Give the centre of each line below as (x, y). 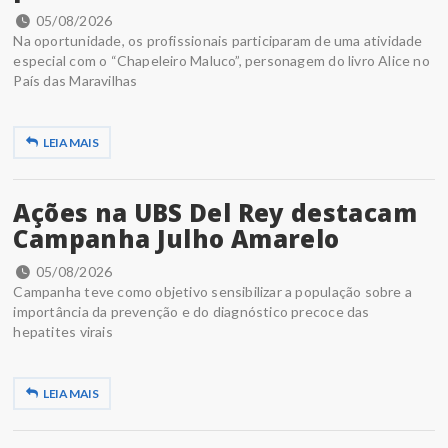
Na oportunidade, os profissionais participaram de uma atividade (218, 40)
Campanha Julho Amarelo (176, 238)
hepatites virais (63, 331)
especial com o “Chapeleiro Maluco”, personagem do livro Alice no (221, 60)
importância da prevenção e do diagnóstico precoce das (191, 311)
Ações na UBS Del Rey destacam (215, 212)
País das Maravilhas (75, 80)
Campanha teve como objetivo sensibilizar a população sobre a (213, 291)
